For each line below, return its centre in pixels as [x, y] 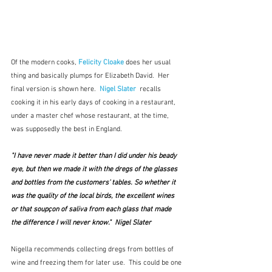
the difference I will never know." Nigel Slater [81, 223]
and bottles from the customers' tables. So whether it [94, 182]
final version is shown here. [55, 89]
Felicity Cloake [101, 62]
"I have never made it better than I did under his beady [95, 156]
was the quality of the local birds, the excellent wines [93, 196]
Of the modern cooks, [45, 62]
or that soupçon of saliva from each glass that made [92, 209]
